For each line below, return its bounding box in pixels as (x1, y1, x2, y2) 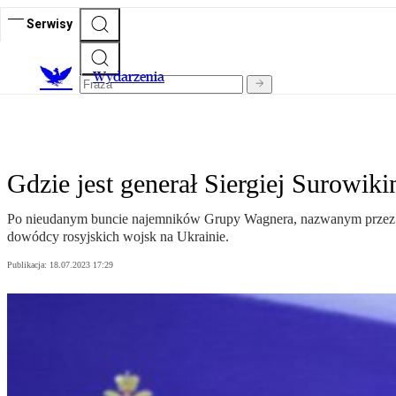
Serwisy (27, 16, 72, 31)
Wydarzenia (93, 68, 164, 86)
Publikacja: (7, 260, 49, 270)
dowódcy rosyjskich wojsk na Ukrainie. (7, 229, 229, 245)
